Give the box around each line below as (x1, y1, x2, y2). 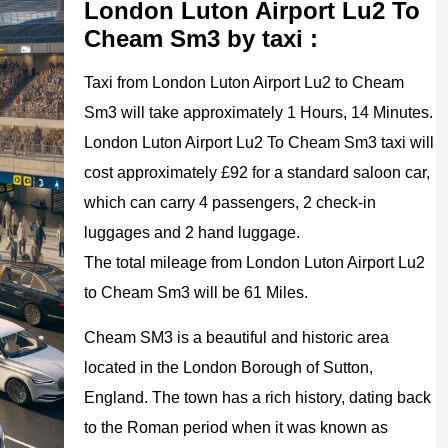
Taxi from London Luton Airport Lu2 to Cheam (84, 74, 404, 91)
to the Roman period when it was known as (84, 419, 388, 436)
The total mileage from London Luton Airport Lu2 (84, 254, 425, 271)
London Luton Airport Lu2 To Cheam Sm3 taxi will (84, 134, 434, 151)
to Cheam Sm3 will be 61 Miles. (84, 284, 308, 301)
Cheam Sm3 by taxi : (84, 25, 318, 52)
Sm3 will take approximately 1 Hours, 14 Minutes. (84, 104, 433, 121)
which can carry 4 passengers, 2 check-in (84, 194, 376, 211)
